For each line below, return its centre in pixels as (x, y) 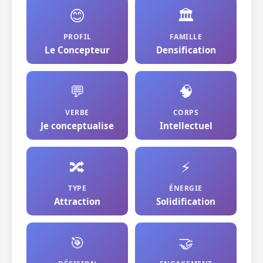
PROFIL (77, 37)
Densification (186, 50)
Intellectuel (186, 126)
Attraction (77, 201)
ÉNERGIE (186, 188)
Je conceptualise (77, 126)
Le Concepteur (77, 50)
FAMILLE (186, 37)
